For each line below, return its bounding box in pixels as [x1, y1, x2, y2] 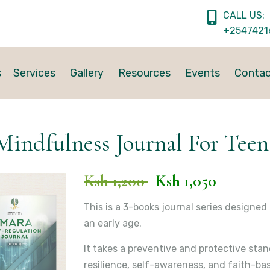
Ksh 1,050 [155, 171, 216, 191]
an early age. [84, 218, 142, 229]
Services [13, 66, 55, 80]
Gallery [70, 66, 104, 80]
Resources [118, 66, 171, 80]
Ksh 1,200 [84, 171, 148, 191]
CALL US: [223, 10, 265, 21]
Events [185, 66, 220, 80]
